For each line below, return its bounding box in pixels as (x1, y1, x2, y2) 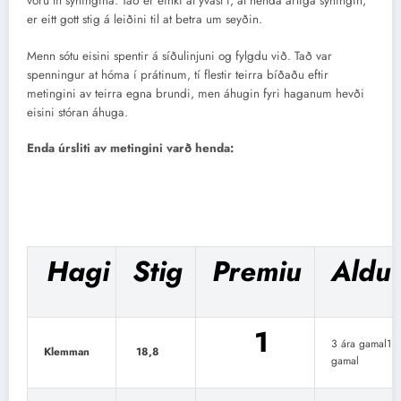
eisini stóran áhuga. (27, 103, 128, 121)
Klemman (44, 344, 90, 361)
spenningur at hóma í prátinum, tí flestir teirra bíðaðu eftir (27, 65, 328, 83)
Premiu (212, 251, 311, 293)
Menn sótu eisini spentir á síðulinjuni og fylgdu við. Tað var (27, 47, 332, 64)
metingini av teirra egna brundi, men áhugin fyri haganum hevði (27, 84, 364, 102)
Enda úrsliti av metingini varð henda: (27, 139, 234, 157)
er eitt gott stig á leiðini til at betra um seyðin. (27, 11, 262, 29)
